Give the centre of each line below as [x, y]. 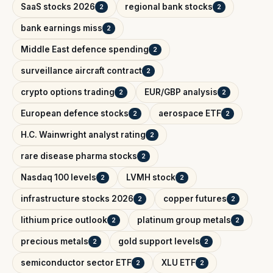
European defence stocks [75, 114]
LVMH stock [151, 178]
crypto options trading [68, 92]
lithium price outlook [64, 220]
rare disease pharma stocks [79, 156]
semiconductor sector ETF [76, 263]
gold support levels [159, 242]
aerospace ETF [190, 114]
